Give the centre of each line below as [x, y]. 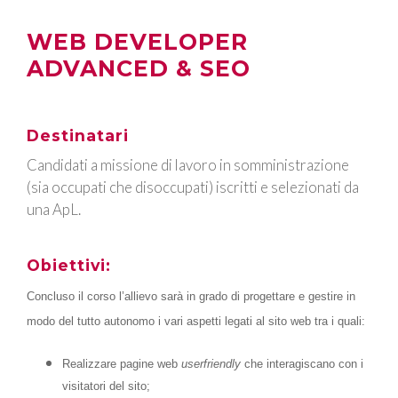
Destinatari [78, 136]
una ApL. [54, 210]
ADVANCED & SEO [139, 69]
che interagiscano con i [302, 364]
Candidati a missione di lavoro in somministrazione [188, 165]
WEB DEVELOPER [137, 42]
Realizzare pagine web [122, 364]
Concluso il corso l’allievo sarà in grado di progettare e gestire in [191, 297]
